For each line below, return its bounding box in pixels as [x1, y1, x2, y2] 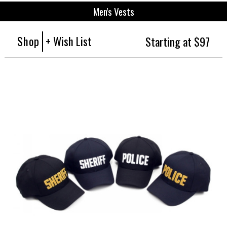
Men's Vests [93, 4, 134, 19]
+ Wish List [46, 32, 92, 49]
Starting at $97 [145, 32, 210, 50]
